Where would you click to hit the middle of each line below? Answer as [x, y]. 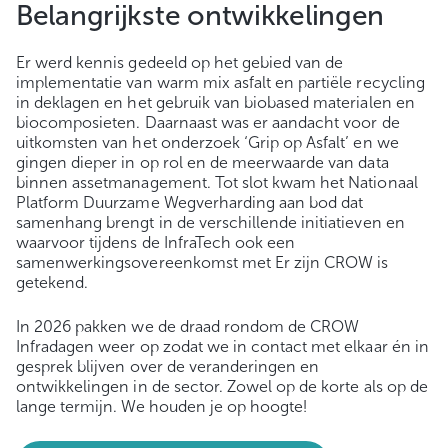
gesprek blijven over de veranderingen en [168, 366]
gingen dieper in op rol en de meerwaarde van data [202, 162]
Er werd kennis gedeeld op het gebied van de [180, 62]
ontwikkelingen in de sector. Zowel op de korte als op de [222, 386]
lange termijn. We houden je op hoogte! [162, 406]
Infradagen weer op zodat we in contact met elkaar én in [222, 346]
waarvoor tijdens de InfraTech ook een [156, 242]
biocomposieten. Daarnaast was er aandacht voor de [208, 122]
